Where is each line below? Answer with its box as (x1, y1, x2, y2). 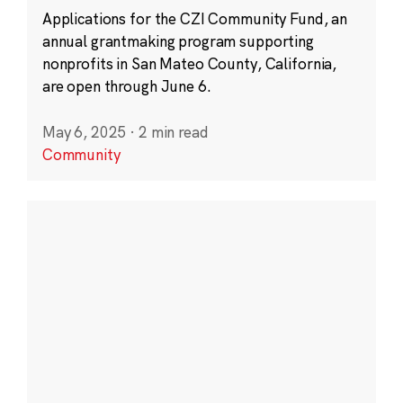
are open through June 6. (41, 76, 211, 95)
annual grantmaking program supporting (41, 31, 314, 50)
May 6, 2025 (41, 121, 127, 141)
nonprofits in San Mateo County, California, (41, 53, 337, 73)
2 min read (138, 121, 209, 141)
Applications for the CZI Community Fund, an (41, 8, 348, 28)
